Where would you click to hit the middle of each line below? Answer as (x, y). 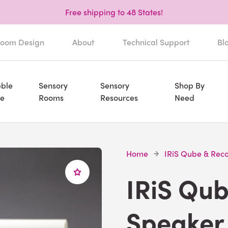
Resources (119, 97)
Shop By (189, 85)
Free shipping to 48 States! (114, 12)
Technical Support (156, 42)
